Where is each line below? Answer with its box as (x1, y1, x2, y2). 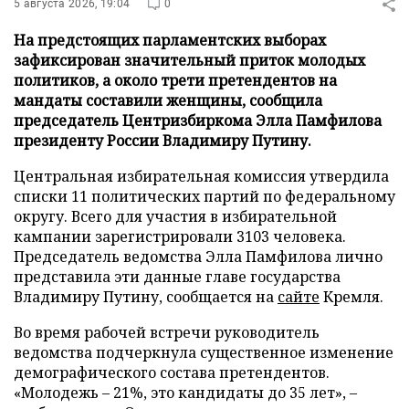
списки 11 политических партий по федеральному (14, 186, 395, 206)
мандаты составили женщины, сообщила (14, 90, 322, 110)
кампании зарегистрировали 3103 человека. (14, 226, 346, 246)
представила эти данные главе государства (14, 267, 341, 287)
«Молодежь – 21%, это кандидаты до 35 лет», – (14, 383, 357, 403)
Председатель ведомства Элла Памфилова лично (14, 246, 383, 267)
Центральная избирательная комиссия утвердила (14, 166, 389, 186)
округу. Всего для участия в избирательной (14, 206, 337, 226)
